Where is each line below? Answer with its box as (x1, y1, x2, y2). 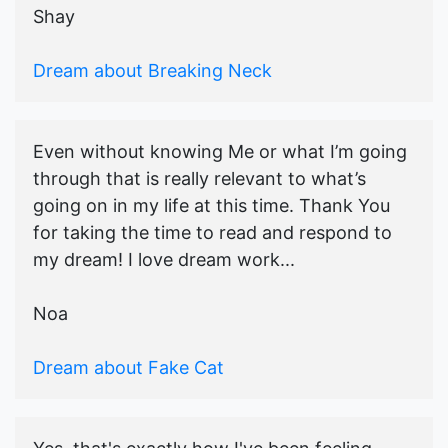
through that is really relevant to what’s (33, 168, 366, 190)
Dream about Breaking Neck (33, 60, 272, 82)
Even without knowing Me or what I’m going (33, 141, 407, 163)
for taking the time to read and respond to (33, 222, 392, 244)
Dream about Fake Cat (33, 357, 224, 379)
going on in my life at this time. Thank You (33, 195, 390, 217)
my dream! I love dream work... (33, 249, 295, 271)
